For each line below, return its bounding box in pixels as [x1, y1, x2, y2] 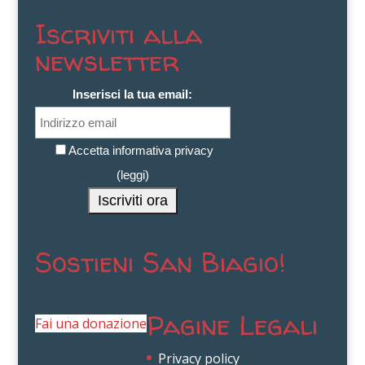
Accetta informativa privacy [68, 143, 213, 158]
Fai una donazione [34, 314, 147, 333]
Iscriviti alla [34, 15, 202, 53]
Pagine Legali [146, 306, 318, 344]
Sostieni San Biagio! [34, 243, 285, 280]
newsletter [34, 42, 179, 80]
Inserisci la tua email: [73, 87, 193, 102]
